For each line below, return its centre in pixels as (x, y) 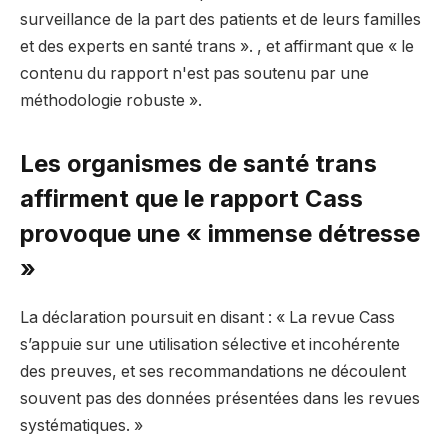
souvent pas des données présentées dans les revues (220, 399)
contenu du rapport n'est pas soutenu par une (194, 73)
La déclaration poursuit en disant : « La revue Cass (207, 318)
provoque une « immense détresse (220, 234)
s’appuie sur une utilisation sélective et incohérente (210, 345)
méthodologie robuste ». (111, 100)
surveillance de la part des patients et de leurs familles (220, 19)
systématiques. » (81, 426)
